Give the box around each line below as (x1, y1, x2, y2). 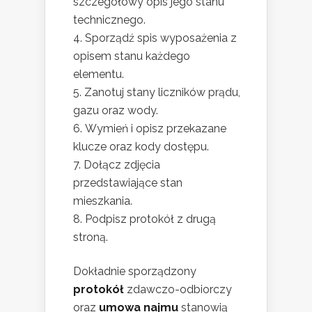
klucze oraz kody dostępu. (73, 140, 209, 154)
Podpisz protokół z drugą (85, 212, 216, 226)
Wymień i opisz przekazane (85, 122, 226, 136)
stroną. (73, 231, 108, 244)
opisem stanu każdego (73, 49, 190, 63)
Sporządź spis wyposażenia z (85, 31, 237, 45)
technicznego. (73, 13, 146, 27)
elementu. (73, 68, 124, 81)
